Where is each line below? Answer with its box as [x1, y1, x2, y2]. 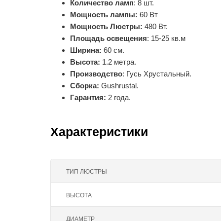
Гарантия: [70, 93, 108, 102]
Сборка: [70, 81, 99, 90]
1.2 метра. [100, 57, 136, 66]
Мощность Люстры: [70, 22, 143, 31]
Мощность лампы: [70, 10, 138, 19]
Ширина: [70, 45, 102, 54]
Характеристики [50, 124, 148, 139]
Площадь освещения [70, 34, 147, 42]
